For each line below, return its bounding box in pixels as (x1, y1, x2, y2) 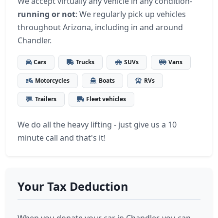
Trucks (76, 58, 94, 66)
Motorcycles (35, 76, 70, 85)
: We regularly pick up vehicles (75, 9, 186, 19)
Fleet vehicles (86, 95, 126, 103)
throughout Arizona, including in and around (18, 22, 183, 33)
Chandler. (18, 35, 52, 46)
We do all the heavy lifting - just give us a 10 (18, 119, 177, 130)
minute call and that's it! (18, 132, 106, 143)
